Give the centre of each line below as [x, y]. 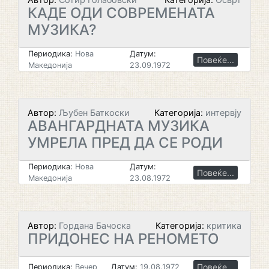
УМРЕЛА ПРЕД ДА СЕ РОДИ [125, 143]
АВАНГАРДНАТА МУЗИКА [119, 126]
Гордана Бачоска [94, 225]
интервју [223, 113]
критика [224, 225]
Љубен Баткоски [93, 113]
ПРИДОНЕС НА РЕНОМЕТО [123, 239]
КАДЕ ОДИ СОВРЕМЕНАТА [121, 13]
